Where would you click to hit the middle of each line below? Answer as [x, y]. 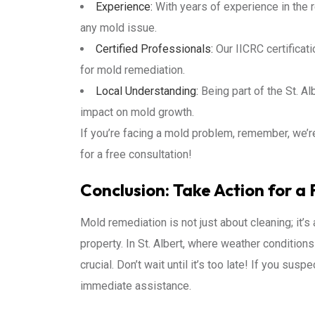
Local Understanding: [147, 91]
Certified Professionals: [154, 49]
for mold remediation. [133, 70]
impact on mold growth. [137, 112]
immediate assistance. [136, 286]
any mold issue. [118, 28]
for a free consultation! [136, 154]
